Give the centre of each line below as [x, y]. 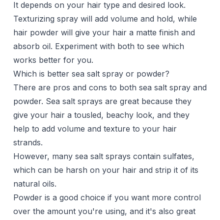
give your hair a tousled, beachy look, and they [101, 115]
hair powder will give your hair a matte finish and [104, 33]
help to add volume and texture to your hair [95, 129]
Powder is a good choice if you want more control [107, 198]
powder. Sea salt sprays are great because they [102, 101]
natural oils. [35, 184]
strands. [28, 143]
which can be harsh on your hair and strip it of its [106, 170]
